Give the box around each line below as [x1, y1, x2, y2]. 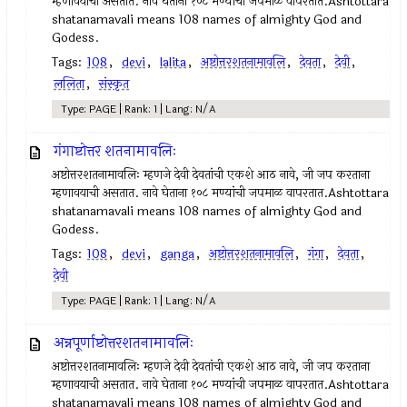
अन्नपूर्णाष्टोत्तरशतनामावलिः [54, 332, 194, 354]
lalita [160, 53, 187, 72]
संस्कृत [99, 74, 130, 94]
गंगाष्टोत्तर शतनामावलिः [54, 140, 177, 163]
